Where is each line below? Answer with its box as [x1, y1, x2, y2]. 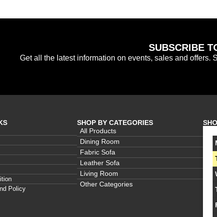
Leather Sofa [80, 158, 120, 167]
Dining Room [80, 137, 120, 145]
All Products [80, 126, 116, 135]
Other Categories [80, 180, 133, 188]
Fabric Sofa [80, 148, 115, 156]
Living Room [80, 169, 118, 177]
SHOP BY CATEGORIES [77, 118, 153, 126]
